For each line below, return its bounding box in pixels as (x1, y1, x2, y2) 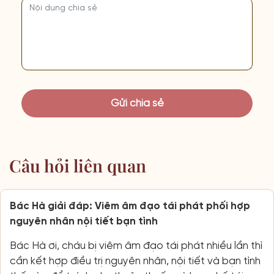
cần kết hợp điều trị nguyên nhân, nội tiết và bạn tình (10, 255, 261, 267)
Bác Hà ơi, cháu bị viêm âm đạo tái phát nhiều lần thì (10, 240, 262, 251)
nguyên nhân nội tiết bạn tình (10, 215, 158, 227)
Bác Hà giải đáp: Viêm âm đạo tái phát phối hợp (10, 200, 250, 212)
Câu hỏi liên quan (9, 154, 146, 177)
